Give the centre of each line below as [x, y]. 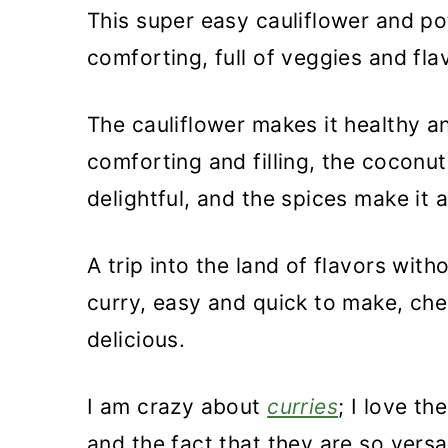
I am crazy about [177, 406]
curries [303, 406]
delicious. [136, 339]
